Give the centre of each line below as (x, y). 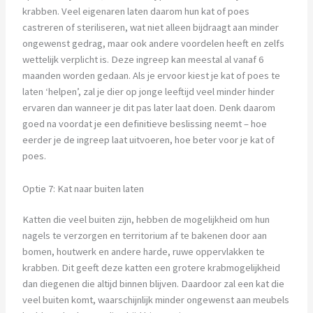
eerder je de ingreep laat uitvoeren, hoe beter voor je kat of (148, 140)
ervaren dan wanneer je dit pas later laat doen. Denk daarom (148, 108)
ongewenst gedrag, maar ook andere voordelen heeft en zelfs (153, 44)
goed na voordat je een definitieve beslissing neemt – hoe (144, 124)
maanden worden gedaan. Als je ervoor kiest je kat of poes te (151, 76)
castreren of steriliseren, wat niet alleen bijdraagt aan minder (150, 28)
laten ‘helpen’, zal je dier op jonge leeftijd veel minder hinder (148, 92)
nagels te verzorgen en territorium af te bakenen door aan (144, 236)
